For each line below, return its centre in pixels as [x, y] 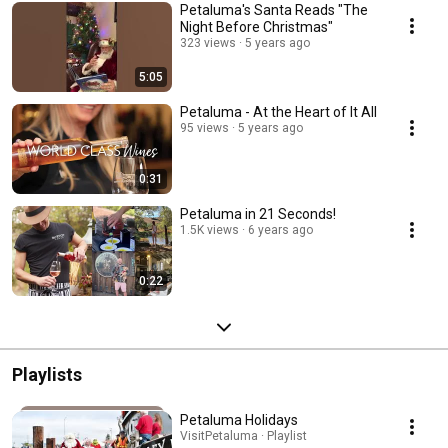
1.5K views [209, 230]
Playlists [47, 375]
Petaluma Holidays [239, 420]
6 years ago [280, 230]
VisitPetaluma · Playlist [243, 436]
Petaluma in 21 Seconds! [258, 214]
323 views [208, 43]
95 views [204, 128]
